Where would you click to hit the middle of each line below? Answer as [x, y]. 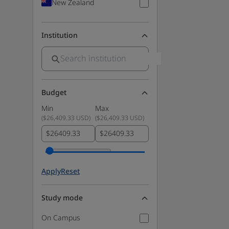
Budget [54, 93]
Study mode [62, 198]
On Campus [61, 218]
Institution [60, 36]
